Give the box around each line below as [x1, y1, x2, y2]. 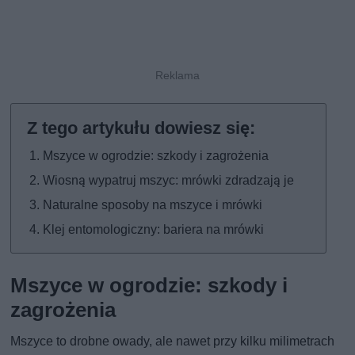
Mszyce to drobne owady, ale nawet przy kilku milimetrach [10, 334, 335, 349]
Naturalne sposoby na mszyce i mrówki [43, 197, 263, 213]
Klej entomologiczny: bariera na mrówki [43, 222, 265, 238]
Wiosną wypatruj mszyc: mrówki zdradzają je [43, 173, 295, 189]
